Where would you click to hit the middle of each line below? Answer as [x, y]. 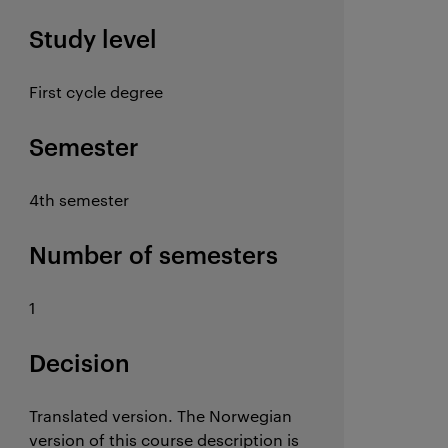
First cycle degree [96, 91]
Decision [80, 362]
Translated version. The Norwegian [161, 415]
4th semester [79, 199]
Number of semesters [154, 254]
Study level [93, 38]
